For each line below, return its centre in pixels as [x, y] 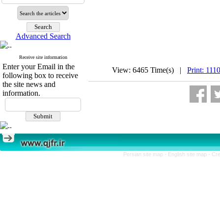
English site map [188, 154]
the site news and [29, 84]
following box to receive [40, 75]
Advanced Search [43, 36]
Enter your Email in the [39, 67]
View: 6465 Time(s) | [150, 70]
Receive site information [43, 57]
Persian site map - [146, 154]
